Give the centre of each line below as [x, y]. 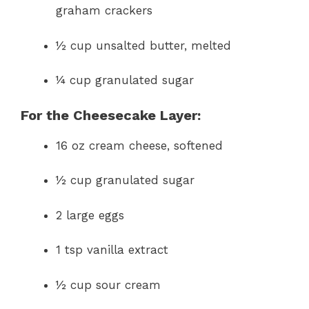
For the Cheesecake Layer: [111, 115]
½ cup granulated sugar [125, 180]
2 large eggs [90, 215]
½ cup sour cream [108, 285]
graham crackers [104, 11]
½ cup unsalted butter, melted [143, 45]
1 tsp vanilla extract [112, 250]
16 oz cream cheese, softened [139, 145]
